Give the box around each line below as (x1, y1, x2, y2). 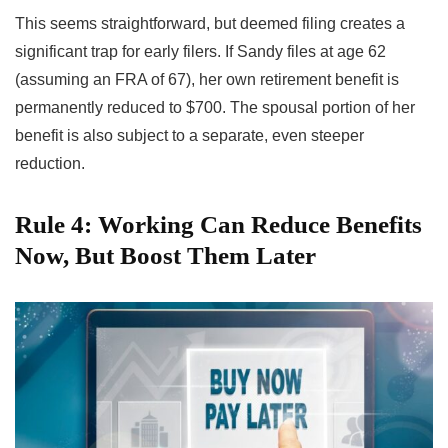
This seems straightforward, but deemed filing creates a (15, 14, 405, 32)
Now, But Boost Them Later (15, 241, 316, 269)
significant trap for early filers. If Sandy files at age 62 (15, 42, 386, 60)
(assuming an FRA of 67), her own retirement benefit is (15, 70, 399, 88)
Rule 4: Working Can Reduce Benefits (15, 210, 422, 238)
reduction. (15, 154, 85, 172)
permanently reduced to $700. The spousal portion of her (15, 98, 415, 116)
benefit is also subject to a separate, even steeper (15, 126, 364, 144)
